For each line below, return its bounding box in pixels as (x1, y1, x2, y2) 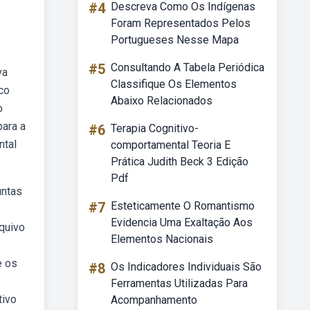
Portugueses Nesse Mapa (111, 33, 239, 46)
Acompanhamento (111, 293, 197, 307)
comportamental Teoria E (111, 138, 230, 152)
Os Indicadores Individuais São (111, 260, 262, 273)
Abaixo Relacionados (111, 94, 212, 107)
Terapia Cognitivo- (111, 122, 199, 135)
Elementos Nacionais (111, 232, 213, 246)
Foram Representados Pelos (111, 17, 250, 30)
